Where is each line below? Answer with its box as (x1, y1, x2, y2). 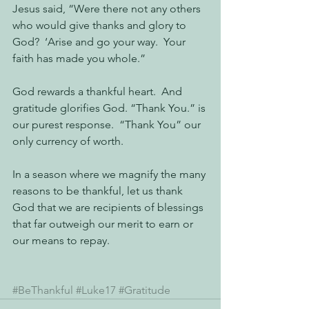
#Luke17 (76, 283, 116, 297)
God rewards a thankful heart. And (12, 85, 185, 98)
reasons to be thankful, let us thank (12, 184, 186, 197)
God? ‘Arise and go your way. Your (12, 35, 188, 48)
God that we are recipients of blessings (12, 201, 206, 214)
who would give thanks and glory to (12, 19, 189, 32)
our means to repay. (12, 234, 110, 247)
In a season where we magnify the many (12, 168, 208, 181)
